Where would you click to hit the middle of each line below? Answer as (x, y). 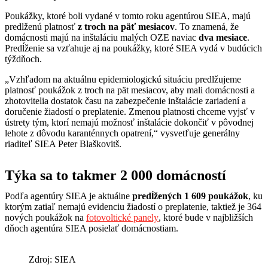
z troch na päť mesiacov (126, 26)
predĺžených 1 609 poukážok (190, 196)
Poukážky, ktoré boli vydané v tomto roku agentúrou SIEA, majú (128, 16)
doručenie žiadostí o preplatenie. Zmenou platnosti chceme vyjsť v (130, 111)
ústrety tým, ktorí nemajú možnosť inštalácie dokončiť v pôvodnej (129, 122)
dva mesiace (223, 37)
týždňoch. (23, 59)
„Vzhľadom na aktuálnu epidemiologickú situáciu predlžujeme (123, 79)
